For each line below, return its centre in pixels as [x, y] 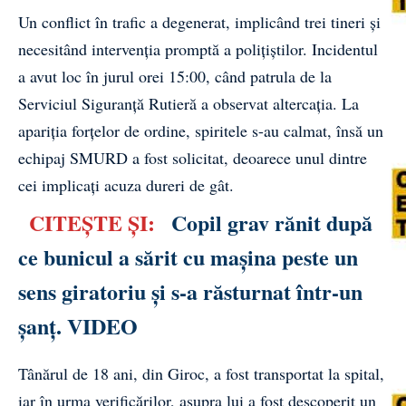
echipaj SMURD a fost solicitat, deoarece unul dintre [193, 157]
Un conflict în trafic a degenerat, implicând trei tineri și [199, 21]
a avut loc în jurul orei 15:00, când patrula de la [175, 76]
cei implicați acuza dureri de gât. [126, 184]
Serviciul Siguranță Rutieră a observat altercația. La [188, 103]
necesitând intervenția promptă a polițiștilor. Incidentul [198, 48]
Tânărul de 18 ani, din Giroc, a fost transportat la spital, [201, 373]
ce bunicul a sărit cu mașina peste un [188, 256]
